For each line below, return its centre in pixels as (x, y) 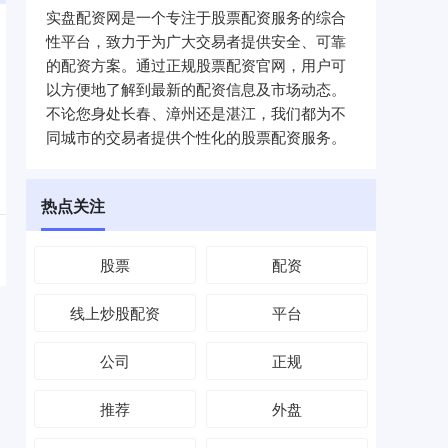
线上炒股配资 (115, 312)
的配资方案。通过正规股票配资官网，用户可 (196, 64)
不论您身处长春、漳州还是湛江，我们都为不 (196, 112)
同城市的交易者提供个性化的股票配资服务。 (196, 136)
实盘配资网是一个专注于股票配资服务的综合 (196, 16)
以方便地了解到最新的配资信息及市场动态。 (196, 88)
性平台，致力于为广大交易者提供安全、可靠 (196, 40)
